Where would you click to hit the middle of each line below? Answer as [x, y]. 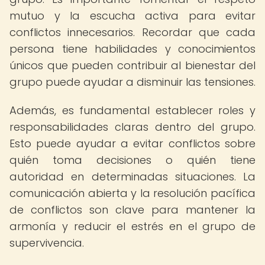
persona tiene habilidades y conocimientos [132, 49]
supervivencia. [47, 243]
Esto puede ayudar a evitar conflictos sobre [132, 143]
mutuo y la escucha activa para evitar [132, 16]
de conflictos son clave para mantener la [132, 210]
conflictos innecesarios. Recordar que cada [132, 32]
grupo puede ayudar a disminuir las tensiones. [132, 82]
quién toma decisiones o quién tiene [132, 160]
